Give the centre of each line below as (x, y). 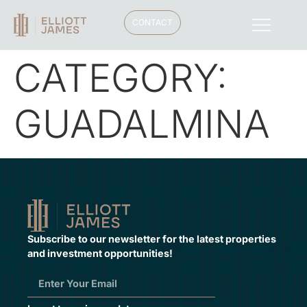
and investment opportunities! (100, 253)
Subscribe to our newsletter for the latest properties (152, 238)
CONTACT (153, 22)
